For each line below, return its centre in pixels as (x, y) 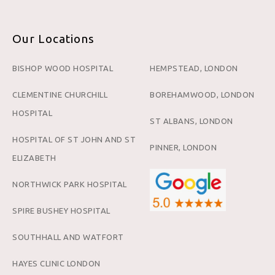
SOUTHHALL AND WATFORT (68, 237)
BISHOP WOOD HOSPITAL (63, 68)
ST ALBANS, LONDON (192, 121)
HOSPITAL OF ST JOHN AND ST (74, 140)
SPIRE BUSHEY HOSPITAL (61, 211)
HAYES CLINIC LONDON (56, 264)
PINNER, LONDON (183, 148)
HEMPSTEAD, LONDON (194, 68)
